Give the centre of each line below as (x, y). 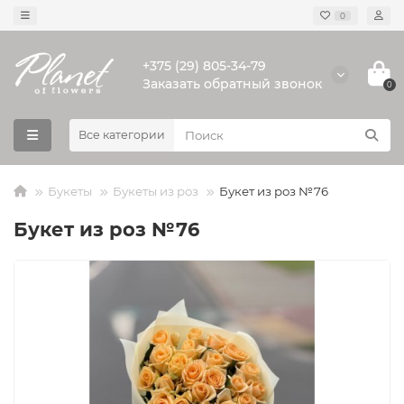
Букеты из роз (156, 191)
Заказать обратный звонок (232, 83)
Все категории (122, 135)
